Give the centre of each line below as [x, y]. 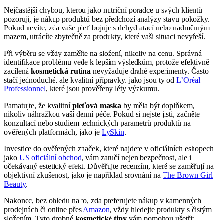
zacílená [17, 71]
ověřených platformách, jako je [53, 132]
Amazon [96, 209]
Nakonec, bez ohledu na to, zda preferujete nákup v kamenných [103, 200]
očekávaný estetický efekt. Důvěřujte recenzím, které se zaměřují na [109, 166]
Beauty [15, 184]
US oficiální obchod [50, 157]
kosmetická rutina [61, 71]
